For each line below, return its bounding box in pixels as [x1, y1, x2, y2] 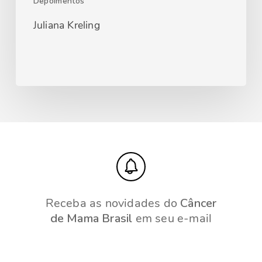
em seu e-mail [132, 211, 212, 227]
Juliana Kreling [33, 18, 100, 33]
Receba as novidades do [45, 195, 181, 212]
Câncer [180, 195, 217, 212]
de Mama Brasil [50, 211, 133, 227]
